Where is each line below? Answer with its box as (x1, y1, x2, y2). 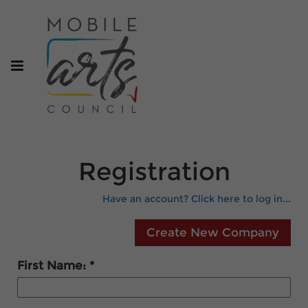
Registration (78, 156, 230, 186)
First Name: (17, 258, 89, 272)
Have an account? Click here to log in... (102, 192, 291, 205)
